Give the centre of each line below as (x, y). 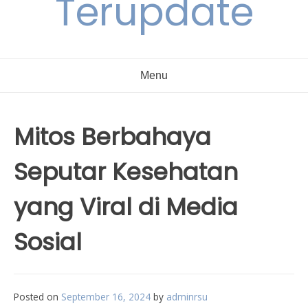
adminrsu (187, 297)
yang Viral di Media (126, 207)
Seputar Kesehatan (126, 172)
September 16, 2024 (106, 297)
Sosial (48, 242)
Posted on (37, 297)
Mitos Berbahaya (112, 137)
